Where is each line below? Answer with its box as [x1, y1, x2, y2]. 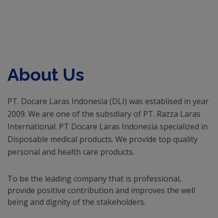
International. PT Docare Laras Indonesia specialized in [7, 121, 208, 132]
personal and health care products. [7, 146, 134, 158]
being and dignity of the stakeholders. [7, 197, 145, 208]
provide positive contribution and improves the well [7, 185, 195, 196]
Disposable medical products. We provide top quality [7, 134, 198, 145]
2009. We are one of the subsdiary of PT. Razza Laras [7, 109, 200, 120]
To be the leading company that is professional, [7, 173, 182, 184]
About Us [7, 64, 84, 85]
